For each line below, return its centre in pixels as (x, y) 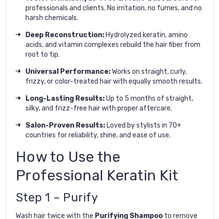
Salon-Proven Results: (65, 125)
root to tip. (43, 54)
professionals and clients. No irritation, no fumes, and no (114, 8)
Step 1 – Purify (57, 197)
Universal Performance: (68, 71)
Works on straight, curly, (149, 71)
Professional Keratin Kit (97, 175)
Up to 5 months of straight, (149, 98)
